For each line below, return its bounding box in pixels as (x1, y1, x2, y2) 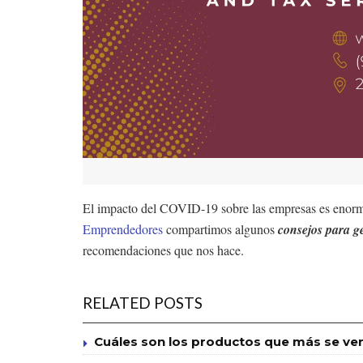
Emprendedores (83, 220, 163, 237)
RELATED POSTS (83, 293, 203, 312)
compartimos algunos (163, 220, 278, 237)
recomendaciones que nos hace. (83, 241, 244, 258)
